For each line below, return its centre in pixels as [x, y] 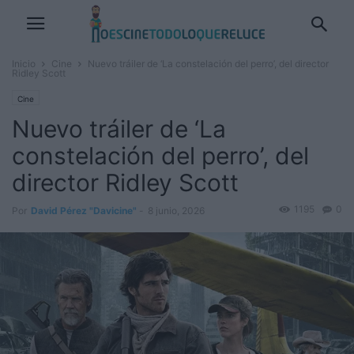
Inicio [24, 64]
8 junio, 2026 [176, 211]
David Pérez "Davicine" [84, 211]
